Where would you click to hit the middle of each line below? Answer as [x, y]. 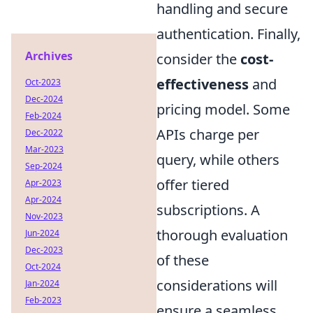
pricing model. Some [223, 109]
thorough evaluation [222, 235]
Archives [49, 56]
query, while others [218, 159]
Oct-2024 [43, 267]
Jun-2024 [42, 233]
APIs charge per [208, 134]
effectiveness [203, 84]
